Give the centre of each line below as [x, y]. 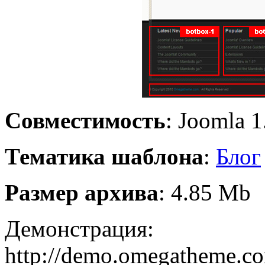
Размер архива [82, 192]
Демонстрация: [79, 228]
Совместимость [85, 120]
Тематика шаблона [104, 156]
